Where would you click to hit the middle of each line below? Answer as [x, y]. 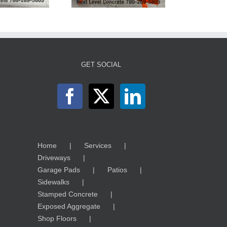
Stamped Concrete [67, 194]
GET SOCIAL [101, 64]
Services [98, 145]
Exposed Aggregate [69, 206]
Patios [117, 169]
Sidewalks [53, 182]
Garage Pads [59, 169]
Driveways [54, 157]
